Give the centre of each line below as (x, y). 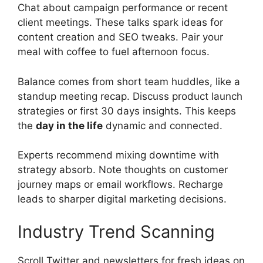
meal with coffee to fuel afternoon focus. (114, 52)
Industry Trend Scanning (116, 231)
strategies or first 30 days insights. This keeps (127, 111)
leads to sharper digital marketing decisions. (122, 199)
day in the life (69, 125)
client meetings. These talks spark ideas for (120, 23)
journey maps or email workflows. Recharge (120, 185)
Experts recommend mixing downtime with (118, 155)
